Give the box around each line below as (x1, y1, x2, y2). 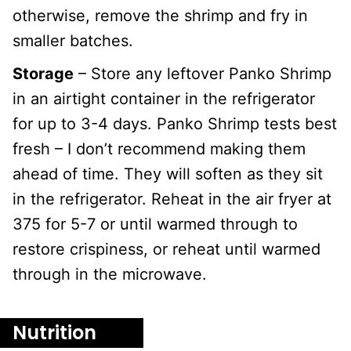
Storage (13, 63, 74, 83)
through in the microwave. (13, 264, 207, 284)
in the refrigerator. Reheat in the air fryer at (13, 189, 331, 208)
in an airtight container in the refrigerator (13, 89, 315, 108)
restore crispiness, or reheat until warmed (13, 239, 320, 259)
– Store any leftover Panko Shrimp (74, 63, 331, 83)
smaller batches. (13, 31, 133, 50)
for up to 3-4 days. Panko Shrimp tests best (13, 114, 337, 133)
